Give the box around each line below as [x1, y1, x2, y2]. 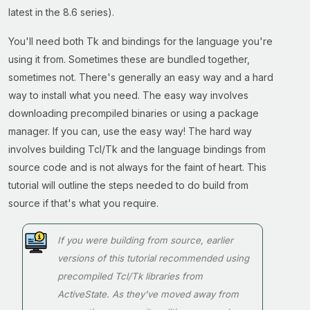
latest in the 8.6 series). [8, 6, 114, 18]
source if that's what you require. [8, 197, 158, 209]
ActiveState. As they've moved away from [57, 289, 239, 300]
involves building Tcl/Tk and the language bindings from [8, 143, 266, 155]
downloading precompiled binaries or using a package [8, 107, 259, 119]
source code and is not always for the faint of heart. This [8, 161, 266, 173]
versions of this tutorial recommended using [57, 253, 249, 264]
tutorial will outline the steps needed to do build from [8, 179, 248, 191]
